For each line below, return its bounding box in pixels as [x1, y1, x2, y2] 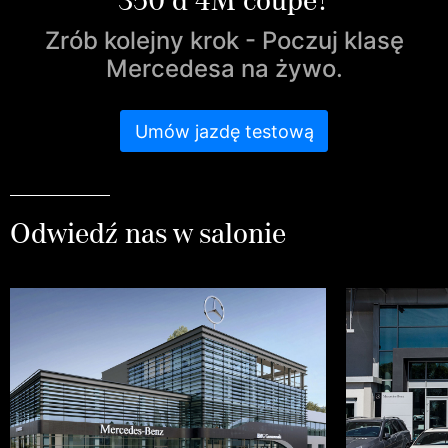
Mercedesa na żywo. [105, 53, 343, 83]
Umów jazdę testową [134, 120, 314, 142]
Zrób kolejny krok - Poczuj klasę [44, 25, 404, 55]
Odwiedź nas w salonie [10, 213, 286, 254]
